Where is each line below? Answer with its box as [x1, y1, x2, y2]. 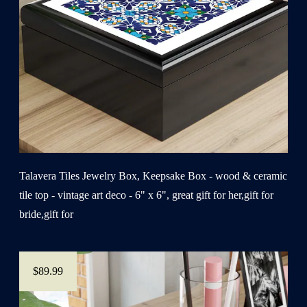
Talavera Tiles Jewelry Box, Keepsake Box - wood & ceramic [19, 169, 287, 182]
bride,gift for [19, 208, 73, 220]
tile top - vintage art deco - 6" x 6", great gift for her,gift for [19, 188, 273, 201]
